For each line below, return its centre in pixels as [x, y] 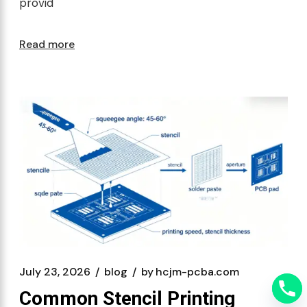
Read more [47, 44]
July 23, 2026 [55, 271]
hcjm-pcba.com [197, 271]
